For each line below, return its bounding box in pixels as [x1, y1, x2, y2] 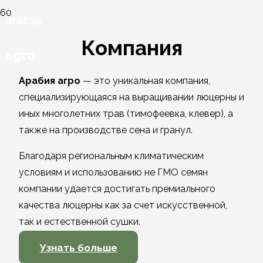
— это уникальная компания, [80, 75, 210, 87]
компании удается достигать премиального [19, 183, 215, 195]
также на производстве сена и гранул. [19, 124, 193, 136]
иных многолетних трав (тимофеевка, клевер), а [19, 108, 233, 120]
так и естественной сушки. [19, 216, 140, 228]
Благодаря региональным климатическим [19, 150, 204, 162]
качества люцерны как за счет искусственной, [19, 200, 227, 211]
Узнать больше [39, 241, 117, 254]
